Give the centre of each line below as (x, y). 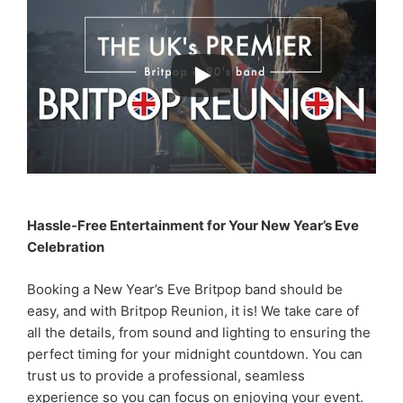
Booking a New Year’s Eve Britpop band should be (185, 289)
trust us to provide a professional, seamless (166, 375)
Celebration (66, 247)
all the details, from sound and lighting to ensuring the (199, 332)
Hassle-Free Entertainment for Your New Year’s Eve (193, 226)
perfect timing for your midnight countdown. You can (195, 354)
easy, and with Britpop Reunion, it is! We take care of (193, 310)
